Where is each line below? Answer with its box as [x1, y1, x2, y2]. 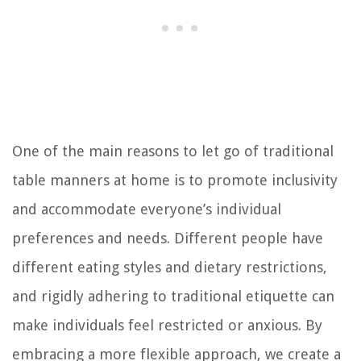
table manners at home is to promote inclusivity [12, 171, 338, 189]
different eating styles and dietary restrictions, [12, 258, 327, 276]
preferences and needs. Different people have [12, 229, 323, 247]
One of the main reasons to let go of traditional [12, 142, 334, 160]
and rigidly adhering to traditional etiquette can [12, 287, 334, 305]
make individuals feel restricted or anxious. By [12, 316, 322, 334]
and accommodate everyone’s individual [12, 200, 281, 218]
